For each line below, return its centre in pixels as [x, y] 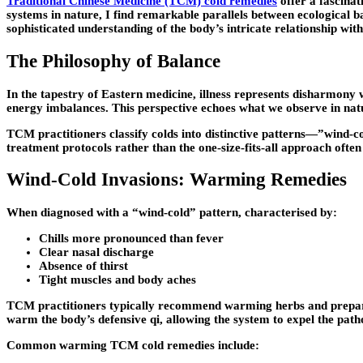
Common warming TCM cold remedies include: [133, 345]
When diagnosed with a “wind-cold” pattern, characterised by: [172, 212]
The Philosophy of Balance [113, 61]
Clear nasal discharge [96, 252]
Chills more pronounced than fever [131, 238]
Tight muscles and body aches [117, 279]
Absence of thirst [83, 265]
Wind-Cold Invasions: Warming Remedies [177, 180]
